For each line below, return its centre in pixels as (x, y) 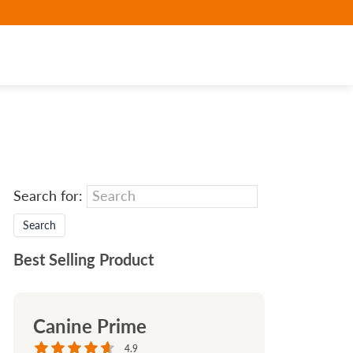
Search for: (48, 196)
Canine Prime (90, 327)
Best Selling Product (84, 260)
